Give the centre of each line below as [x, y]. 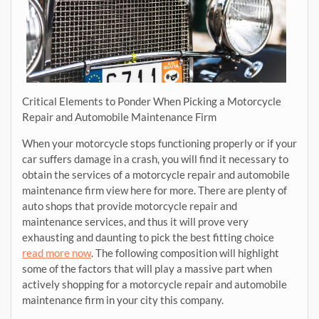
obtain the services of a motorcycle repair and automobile [156, 174]
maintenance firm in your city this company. [123, 299]
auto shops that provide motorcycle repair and [130, 205]
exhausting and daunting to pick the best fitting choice [148, 237]
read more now [57, 252]
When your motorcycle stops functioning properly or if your [159, 143]
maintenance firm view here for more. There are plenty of [155, 190]
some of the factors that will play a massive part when [147, 268]
